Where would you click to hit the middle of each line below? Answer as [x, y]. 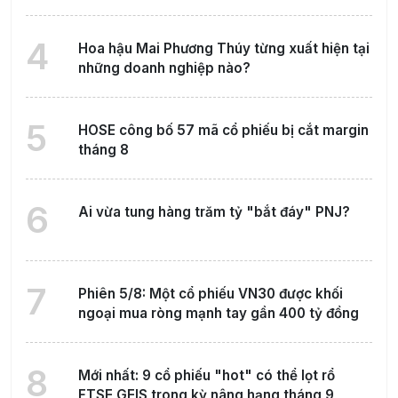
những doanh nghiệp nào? [164, 68]
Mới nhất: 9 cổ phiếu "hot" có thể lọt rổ [206, 376]
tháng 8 [103, 150]
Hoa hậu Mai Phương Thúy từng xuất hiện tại [223, 49]
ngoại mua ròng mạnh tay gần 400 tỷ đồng [218, 314]
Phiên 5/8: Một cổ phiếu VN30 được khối [210, 294]
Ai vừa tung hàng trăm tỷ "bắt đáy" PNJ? [214, 212]
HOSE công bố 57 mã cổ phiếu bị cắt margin [223, 131]
